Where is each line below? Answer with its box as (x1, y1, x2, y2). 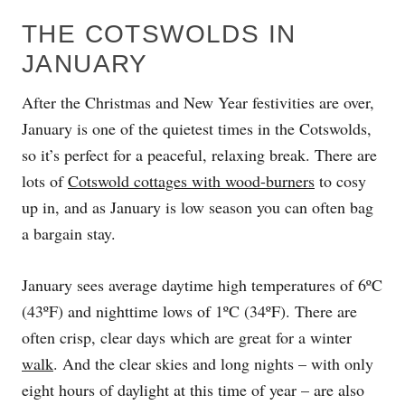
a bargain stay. (22, 221, 116, 244)
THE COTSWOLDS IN (22, 19, 297, 48)
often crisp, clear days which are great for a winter (22, 325, 352, 348)
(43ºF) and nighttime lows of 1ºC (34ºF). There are (22, 299, 357, 322)
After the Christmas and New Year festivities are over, (22, 90, 374, 113)
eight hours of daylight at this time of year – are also (22, 378, 364, 400)
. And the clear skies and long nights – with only (53, 352, 373, 374)
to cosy (315, 169, 366, 192)
